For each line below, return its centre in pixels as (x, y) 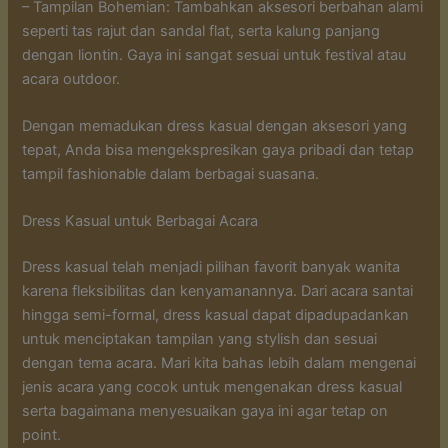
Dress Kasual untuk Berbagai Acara (140, 221)
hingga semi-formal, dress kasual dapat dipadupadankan (216, 315)
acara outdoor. (71, 78)
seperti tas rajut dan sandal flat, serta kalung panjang (201, 30)
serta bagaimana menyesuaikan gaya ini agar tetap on (205, 411)
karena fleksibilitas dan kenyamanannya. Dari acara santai (218, 291)
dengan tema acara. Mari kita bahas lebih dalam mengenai (219, 363)
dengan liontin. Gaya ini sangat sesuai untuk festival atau (214, 54)
